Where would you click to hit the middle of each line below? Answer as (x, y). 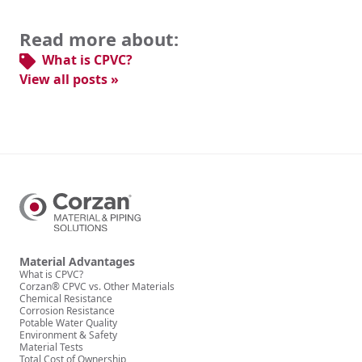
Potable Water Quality (68, 323)
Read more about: (99, 38)
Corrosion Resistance (67, 311)
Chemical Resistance (66, 299)
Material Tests (51, 347)
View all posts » (69, 79)
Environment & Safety (68, 335)
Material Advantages (77, 262)
